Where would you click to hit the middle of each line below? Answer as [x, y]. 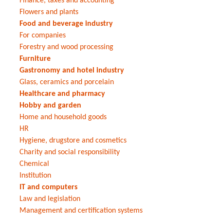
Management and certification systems [81, 210]
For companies [43, 35]
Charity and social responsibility [70, 152]
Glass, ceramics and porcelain [67, 82]
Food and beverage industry [66, 24]
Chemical [34, 164]
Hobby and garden [50, 105]
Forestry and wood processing [66, 47]
